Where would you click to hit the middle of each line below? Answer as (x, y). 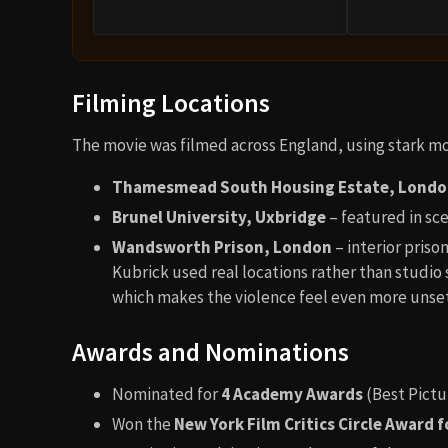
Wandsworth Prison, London (222, 247)
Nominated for (166, 394)
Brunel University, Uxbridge (219, 217)
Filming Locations (171, 103)
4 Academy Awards (292, 394)
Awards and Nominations (210, 352)
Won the (143, 424)
